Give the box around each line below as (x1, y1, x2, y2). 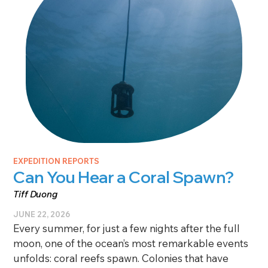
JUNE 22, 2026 (13, 209, 71, 220)
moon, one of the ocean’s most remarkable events (13, 237, 249, 250)
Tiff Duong (13, 188, 57, 200)
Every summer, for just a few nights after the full (13, 222, 240, 235)
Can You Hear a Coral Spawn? (13, 167, 234, 188)
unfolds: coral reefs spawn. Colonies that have (13, 252, 229, 265)
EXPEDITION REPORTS (13, 156, 100, 166)
